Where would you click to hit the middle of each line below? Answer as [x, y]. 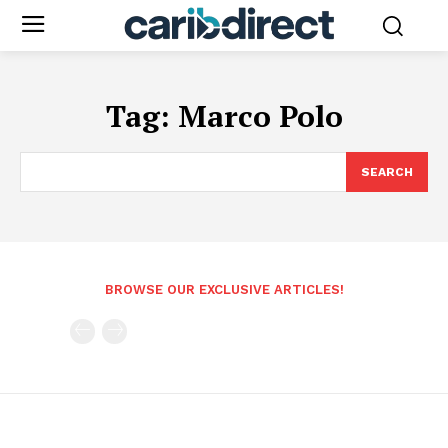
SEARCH [387, 171]
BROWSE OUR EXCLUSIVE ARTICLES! [224, 289]
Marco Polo [260, 115]
